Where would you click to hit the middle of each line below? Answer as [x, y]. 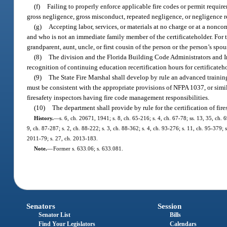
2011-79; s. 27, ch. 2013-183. [63, 139]
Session [169, 206]
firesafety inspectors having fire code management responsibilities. [118, 98]
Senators [41, 206]
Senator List [55, 215]
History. [44, 118]
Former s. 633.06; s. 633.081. [88, 149]
